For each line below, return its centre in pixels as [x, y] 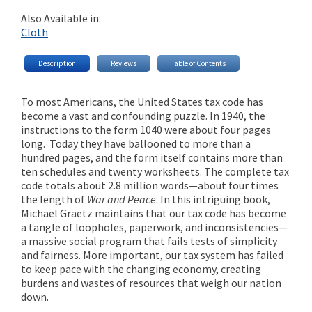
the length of [54, 199]
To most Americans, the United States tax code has [142, 101]
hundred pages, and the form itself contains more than [152, 157]
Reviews [124, 63]
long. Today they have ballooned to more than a [136, 143]
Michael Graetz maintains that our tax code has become [154, 213]
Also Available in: [61, 18]
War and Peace [122, 199]
